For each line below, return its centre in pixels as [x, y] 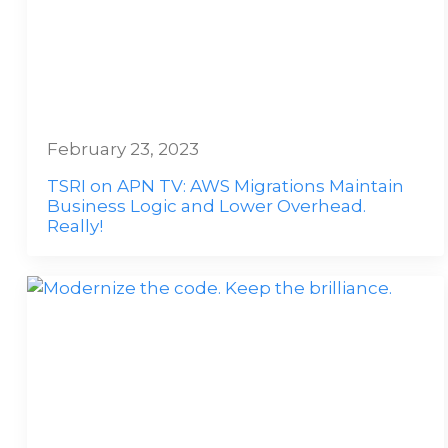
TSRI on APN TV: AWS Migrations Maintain [225, 186]
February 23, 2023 [123, 149]
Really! [75, 226]
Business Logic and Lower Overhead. [206, 206]
